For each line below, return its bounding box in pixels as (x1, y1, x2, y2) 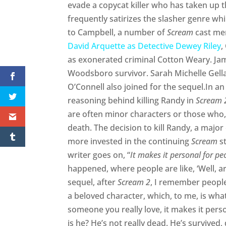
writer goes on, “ (68, 149, 131, 161)
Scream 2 (118, 177, 151, 188)
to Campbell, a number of (68, 27, 167, 38)
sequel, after (68, 177, 118, 188)
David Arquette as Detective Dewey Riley (68, 40, 221, 52)
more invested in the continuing (68, 136, 192, 147)
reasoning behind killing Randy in (68, 95, 196, 106)
